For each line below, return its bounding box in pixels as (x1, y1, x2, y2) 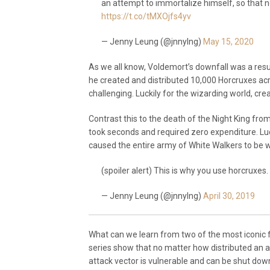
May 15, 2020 (203, 37, 254, 46)
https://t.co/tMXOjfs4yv (101, 11, 191, 21)
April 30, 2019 (203, 191, 255, 201)
